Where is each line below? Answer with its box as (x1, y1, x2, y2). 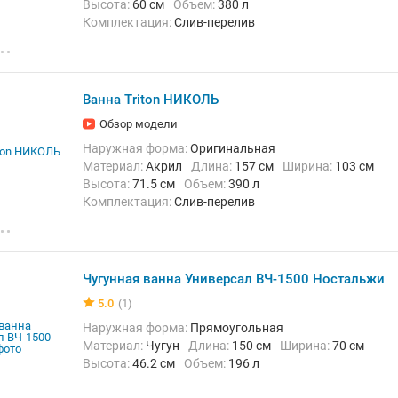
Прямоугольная (190, 321, 283, 335)
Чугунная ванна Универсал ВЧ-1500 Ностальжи (83, 271, 385, 287)
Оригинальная (190, 141, 275, 155)
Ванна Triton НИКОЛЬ (83, 92, 219, 107)
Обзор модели (99, 117, 178, 131)
